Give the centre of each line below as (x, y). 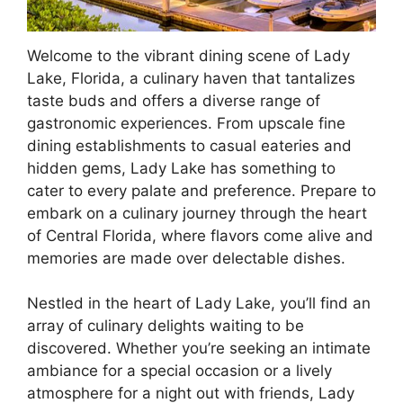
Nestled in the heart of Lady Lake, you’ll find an (199, 304)
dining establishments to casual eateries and (189, 145)
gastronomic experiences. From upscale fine (186, 123)
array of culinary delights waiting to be (166, 326)
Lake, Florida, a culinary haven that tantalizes (191, 78)
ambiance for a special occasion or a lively (179, 371)
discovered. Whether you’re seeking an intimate (199, 349)
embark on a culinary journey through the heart (197, 213)
